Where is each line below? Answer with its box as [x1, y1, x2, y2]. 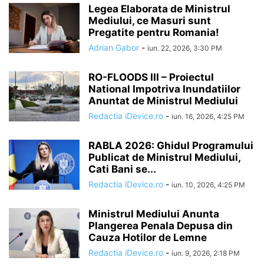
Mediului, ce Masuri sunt [88, 15, 211, 27]
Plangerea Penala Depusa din [88, 220, 233, 232]
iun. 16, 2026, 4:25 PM [171, 112, 245, 121]
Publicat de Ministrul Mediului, [88, 151, 240, 163]
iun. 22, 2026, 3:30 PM [147, 44, 222, 52]
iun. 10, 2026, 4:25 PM [171, 180, 245, 189]
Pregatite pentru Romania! [88, 27, 219, 38]
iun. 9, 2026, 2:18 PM [171, 249, 240, 258]
